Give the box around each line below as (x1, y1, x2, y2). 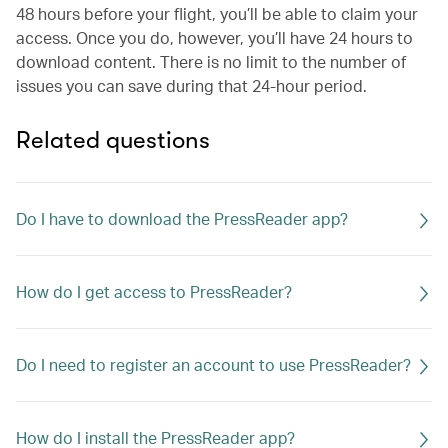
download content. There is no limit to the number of (16, 51, 406, 72)
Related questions (16, 126, 210, 154)
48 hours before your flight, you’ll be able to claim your (16, 3, 418, 24)
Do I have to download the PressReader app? (16, 208, 348, 229)
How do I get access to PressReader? (16, 281, 292, 302)
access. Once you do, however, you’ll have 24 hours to (16, 27, 413, 48)
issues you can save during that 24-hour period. (16, 75, 367, 96)
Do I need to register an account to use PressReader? (16, 354, 411, 375)
